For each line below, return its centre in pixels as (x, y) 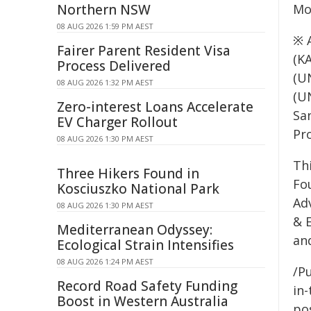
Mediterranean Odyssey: (135, 230)
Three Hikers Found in (128, 174)
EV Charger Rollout (117, 122)
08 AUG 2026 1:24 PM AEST (105, 261)
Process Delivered (114, 66)
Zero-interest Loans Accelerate (155, 107)
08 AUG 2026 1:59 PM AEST (105, 26)
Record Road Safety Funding (147, 286)
